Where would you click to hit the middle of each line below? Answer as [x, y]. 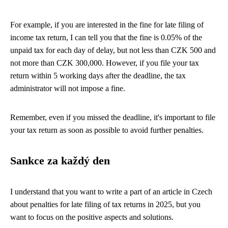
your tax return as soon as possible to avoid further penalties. [107, 130]
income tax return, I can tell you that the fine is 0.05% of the [106, 37]
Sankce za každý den [60, 161]
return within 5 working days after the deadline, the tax [98, 76]
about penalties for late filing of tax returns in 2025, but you [105, 204]
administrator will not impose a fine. [68, 88]
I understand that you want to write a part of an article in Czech [111, 192]
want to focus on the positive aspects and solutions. [92, 217]
